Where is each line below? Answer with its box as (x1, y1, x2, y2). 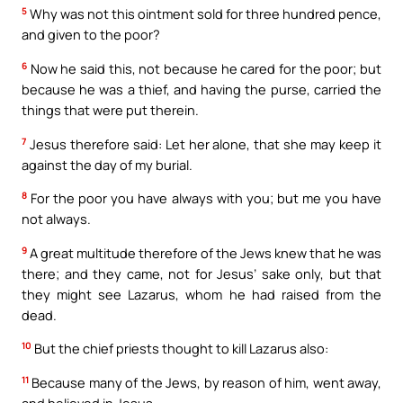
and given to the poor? (22, 25, 160, 44)
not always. (22, 210, 91, 228)
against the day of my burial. (22, 155, 193, 174)
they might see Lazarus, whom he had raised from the (22, 284, 381, 303)
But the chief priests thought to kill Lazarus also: (31, 339, 328, 358)
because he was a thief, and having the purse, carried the (22, 80, 381, 99)
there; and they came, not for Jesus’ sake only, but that (22, 264, 381, 282)
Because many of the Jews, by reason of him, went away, (29, 372, 381, 391)
